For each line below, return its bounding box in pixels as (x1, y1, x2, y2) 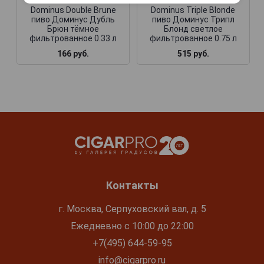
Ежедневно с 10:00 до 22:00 (70, 220, 194, 232)
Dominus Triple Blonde (151, 5, 236, 15)
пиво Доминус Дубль (31, 15, 115, 25)
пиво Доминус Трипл (151, 15, 235, 25)
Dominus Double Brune (30, 5, 116, 15)
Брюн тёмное (47, 24, 100, 34)
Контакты (105, 179, 159, 192)
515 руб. (177, 49, 209, 59)
